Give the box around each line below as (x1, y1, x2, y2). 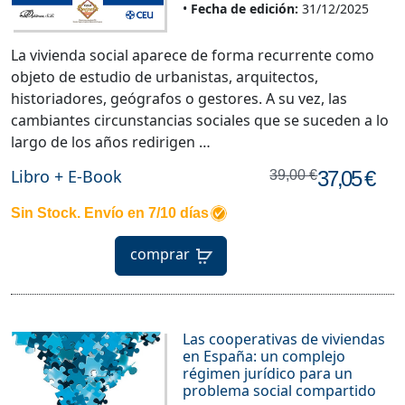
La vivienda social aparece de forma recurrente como (11, 44, 374, 65)
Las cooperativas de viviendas (182, 328, 385, 349)
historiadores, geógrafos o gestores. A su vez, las (11, 88, 347, 108)
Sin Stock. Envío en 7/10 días (11, 204, 209, 221)
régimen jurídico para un (182, 363, 353, 383)
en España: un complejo (182, 345, 345, 366)
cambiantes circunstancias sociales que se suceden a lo (11, 109, 389, 130)
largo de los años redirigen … (11, 131, 211, 152)
